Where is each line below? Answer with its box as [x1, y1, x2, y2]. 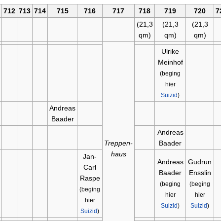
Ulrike [161, 47, 179, 56]
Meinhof [157, 58, 183, 67]
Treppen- [104, 139, 133, 147]
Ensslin [188, 169, 211, 177]
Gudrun [188, 158, 212, 166]
